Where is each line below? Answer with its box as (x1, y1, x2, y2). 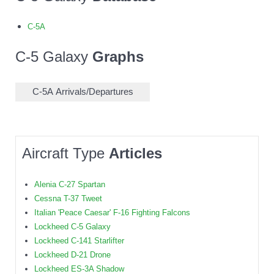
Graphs (92, 48, 144, 65)
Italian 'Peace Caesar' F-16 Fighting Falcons (34, 208, 190, 218)
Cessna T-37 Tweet (34, 194, 102, 204)
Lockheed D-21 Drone (34, 250, 111, 260)
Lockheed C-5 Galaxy (34, 222, 111, 232)
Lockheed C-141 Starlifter (34, 236, 124, 246)
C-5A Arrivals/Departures (32, 87, 133, 97)
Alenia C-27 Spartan (34, 180, 105, 190)
